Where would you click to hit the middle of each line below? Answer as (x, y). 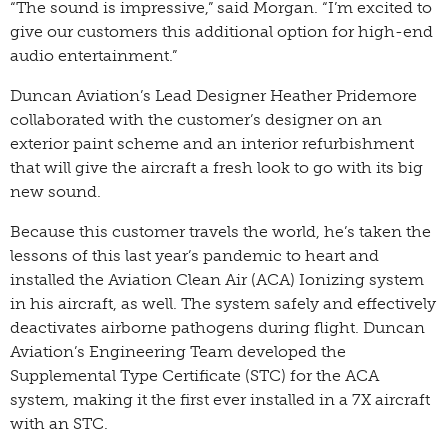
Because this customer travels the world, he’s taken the (220, 231)
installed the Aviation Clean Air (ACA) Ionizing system (217, 279)
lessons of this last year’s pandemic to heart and (194, 255)
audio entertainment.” (93, 55)
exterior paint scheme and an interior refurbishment (212, 143)
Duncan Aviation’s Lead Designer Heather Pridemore (213, 95)
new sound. (59, 191)
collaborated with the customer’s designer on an (196, 119)
